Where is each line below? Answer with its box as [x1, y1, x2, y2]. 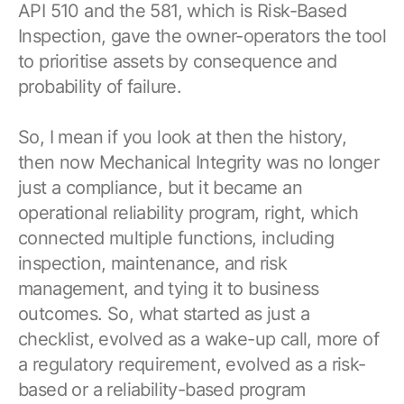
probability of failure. [18, 75, 182, 97]
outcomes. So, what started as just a [18, 302, 310, 325]
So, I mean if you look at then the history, [18, 125, 347, 148]
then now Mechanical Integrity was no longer [18, 151, 380, 173]
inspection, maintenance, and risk [18, 252, 288, 274]
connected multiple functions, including [18, 226, 335, 249]
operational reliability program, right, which [18, 201, 358, 224]
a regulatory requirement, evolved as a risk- [18, 353, 366, 375]
